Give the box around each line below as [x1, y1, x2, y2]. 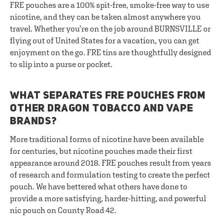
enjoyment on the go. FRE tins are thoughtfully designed [10, 48, 211, 57]
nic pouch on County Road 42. [10, 206, 116, 215]
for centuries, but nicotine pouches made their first [10, 147, 192, 155]
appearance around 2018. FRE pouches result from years [10, 158, 211, 167]
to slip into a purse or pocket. [10, 60, 112, 69]
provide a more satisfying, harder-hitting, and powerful [10, 194, 206, 203]
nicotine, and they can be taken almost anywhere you [10, 12, 201, 21]
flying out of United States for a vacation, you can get [10, 36, 199, 45]
